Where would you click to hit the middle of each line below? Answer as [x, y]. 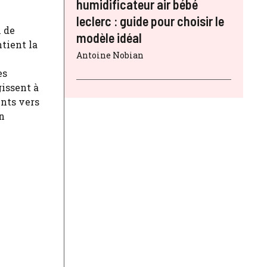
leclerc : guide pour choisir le [150, 21]
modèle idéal [109, 38]
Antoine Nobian [110, 55]
